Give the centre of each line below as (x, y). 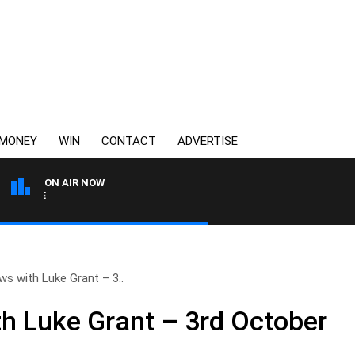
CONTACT (129, 141)
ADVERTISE (208, 141)
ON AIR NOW (74, 183)
